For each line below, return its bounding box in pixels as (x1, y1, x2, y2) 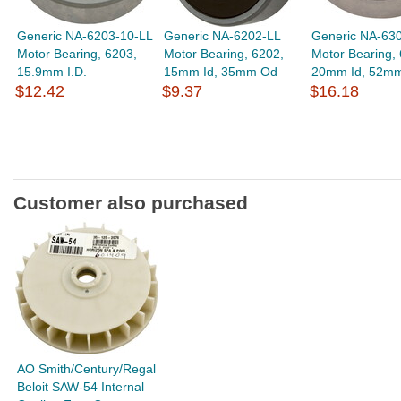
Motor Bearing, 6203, (17, 47, 138, 61)
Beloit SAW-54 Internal (17, 380, 145, 394)
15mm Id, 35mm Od (164, 64, 278, 79)
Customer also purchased (13, 192, 248, 213)
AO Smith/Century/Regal (17, 362, 157, 376)
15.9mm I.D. (17, 64, 88, 79)
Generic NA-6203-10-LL (17, 29, 153, 43)
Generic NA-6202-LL (164, 29, 281, 43)
